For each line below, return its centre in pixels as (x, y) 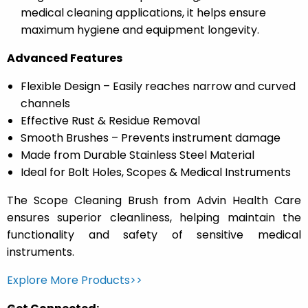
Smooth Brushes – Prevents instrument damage (151, 138)
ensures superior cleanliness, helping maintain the (154, 218)
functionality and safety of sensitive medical (154, 235)
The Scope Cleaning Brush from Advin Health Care (154, 201)
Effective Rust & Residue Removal (110, 121)
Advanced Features (65, 58)
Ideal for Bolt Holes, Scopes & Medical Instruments (156, 173)
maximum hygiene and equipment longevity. (140, 30)
